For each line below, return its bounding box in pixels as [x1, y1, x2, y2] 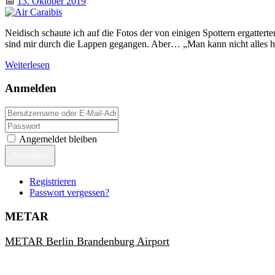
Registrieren [29, 176, 76, 187]
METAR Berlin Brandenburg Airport [5, 234, 169, 247]
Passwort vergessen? [29, 187, 109, 198]
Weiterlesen [5, 59, 50, 70]
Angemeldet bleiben [19, 134, 97, 145]
